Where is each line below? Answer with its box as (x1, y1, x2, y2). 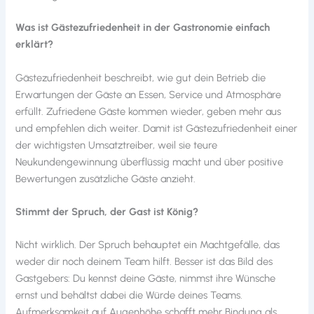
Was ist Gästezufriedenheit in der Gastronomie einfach (15, 21, 271, 34)
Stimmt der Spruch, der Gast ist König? (15, 205, 199, 219)
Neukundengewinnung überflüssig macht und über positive (15, 155, 284, 168)
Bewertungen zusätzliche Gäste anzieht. (15, 172, 196, 185)
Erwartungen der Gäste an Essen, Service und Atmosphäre (15, 88, 282, 101)
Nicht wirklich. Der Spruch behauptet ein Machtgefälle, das (15, 238, 280, 252)
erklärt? (15, 38, 54, 51)
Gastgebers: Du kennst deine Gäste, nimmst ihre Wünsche (15, 272, 276, 285)
